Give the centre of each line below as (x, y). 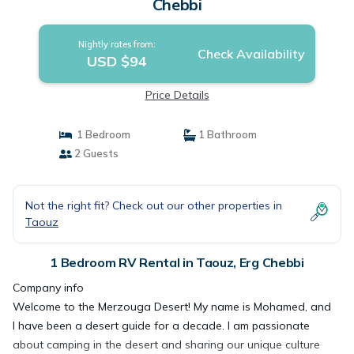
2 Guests (95, 153)
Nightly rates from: (117, 44)
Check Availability (251, 54)
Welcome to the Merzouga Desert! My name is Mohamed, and (172, 307)
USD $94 (117, 61)
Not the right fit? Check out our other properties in (154, 205)
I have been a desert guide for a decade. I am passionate (161, 326)
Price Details (177, 95)
